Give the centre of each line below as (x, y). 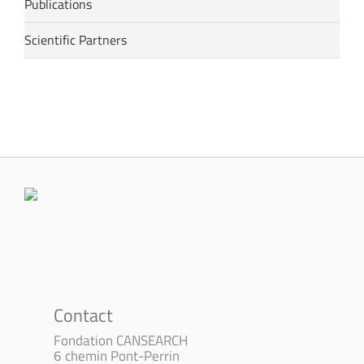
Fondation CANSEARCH (121, 340)
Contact (83, 315)
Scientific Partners (76, 39)
